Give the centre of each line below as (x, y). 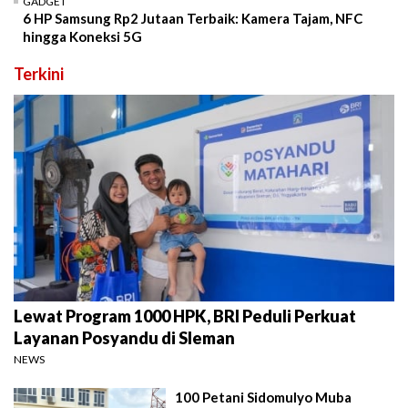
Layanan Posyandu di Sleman (124, 337)
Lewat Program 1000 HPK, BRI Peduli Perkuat (185, 316)
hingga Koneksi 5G (82, 37)
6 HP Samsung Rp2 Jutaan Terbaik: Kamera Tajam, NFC (193, 19)
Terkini (39, 74)
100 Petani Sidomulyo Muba (264, 397)
